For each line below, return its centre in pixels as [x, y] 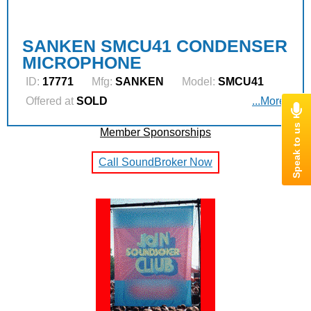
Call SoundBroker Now [155, 162]
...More [269, 101]
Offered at [50, 101]
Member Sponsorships [155, 132]
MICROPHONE [82, 62]
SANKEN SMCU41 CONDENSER [155, 46]
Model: [199, 82]
